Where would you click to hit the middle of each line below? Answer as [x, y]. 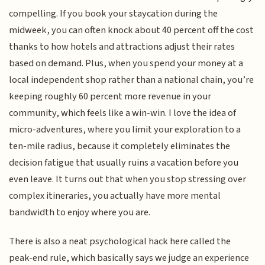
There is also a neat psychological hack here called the [120, 241]
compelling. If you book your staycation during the [114, 14]
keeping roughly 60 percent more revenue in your [110, 97]
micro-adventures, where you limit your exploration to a [125, 130]
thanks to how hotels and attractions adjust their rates [122, 47]
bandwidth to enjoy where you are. [80, 213]
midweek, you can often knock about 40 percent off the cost [132, 30]
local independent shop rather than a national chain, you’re [132, 80]
